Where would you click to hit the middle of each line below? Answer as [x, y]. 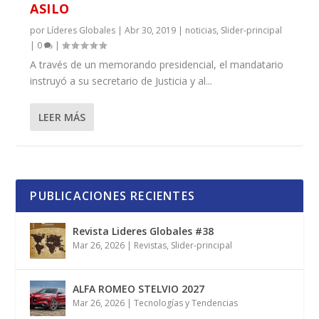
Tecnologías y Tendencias [186, 303]
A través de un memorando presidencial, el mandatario [157, 65]
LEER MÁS [62, 117]
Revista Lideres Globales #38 [143, 231]
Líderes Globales [82, 31]
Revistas [151, 246]
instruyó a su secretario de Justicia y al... [121, 81]
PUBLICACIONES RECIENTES [113, 196]
